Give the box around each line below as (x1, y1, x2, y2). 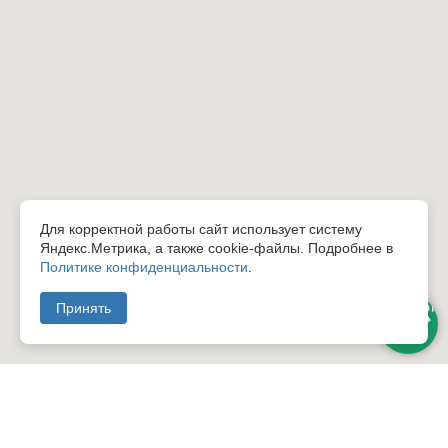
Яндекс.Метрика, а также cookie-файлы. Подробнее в (40, 240, 393, 256)
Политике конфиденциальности (40, 259, 248, 275)
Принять (56, 300, 111, 316)
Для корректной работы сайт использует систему (40, 221, 362, 237)
